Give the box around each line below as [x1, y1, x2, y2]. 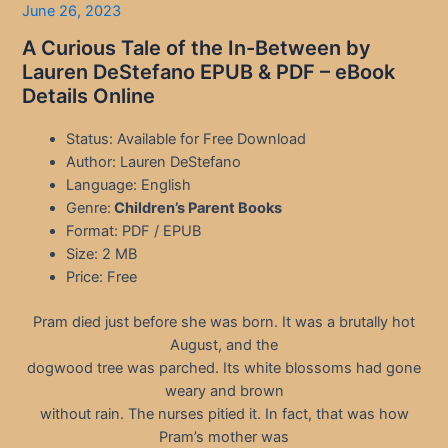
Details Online [22, 84, 156, 109]
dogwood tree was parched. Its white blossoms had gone [27, 359, 421, 378]
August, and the [170, 336, 278, 355]
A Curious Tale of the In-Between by [22, 36, 372, 61]
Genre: [66, 199, 112, 218]
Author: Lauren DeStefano [66, 153, 242, 172]
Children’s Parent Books [111, 199, 283, 218]
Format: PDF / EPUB [66, 222, 202, 241]
